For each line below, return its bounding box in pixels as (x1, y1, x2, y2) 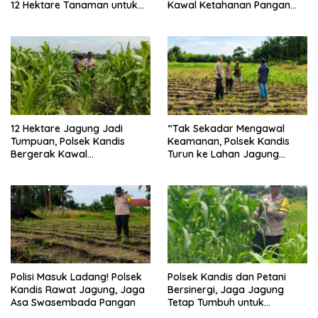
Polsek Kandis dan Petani (168, 270, 286, 284)
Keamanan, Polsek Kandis (168, 134, 290, 148)
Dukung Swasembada (11, 11, 115, 24)
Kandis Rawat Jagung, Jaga (11, 283, 145, 297)
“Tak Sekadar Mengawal (168, 121, 285, 135)
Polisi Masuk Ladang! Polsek (11, 270, 142, 284)
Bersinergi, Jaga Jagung (168, 283, 284, 297)
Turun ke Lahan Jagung (168, 147, 279, 160)
